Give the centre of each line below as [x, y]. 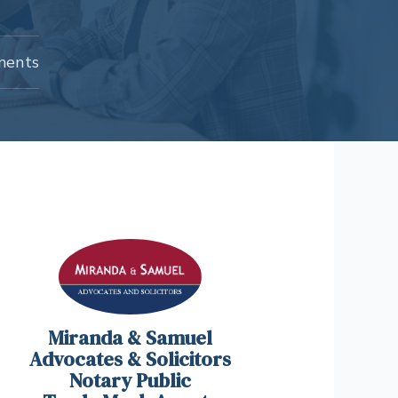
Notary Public [130, 381]
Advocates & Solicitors [130, 359]
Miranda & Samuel [130, 338]
